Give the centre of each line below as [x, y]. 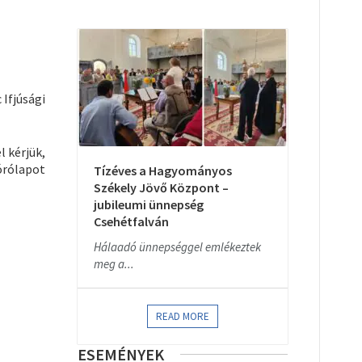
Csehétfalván [131, 221]
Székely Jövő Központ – [161, 187]
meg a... [114, 264]
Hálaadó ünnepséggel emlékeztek [177, 247]
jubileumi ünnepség [149, 204]
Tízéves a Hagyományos [163, 170]
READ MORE [183, 316]
